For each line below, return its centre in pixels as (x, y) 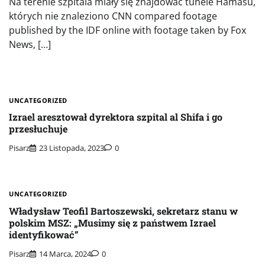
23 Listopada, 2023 (72, 148)
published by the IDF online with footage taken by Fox (127, 30)
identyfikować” (44, 234)
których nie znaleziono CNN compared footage (113, 16)
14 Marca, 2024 (65, 253)
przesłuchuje (38, 128)
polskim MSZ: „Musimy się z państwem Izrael (112, 222)
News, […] (30, 44)
